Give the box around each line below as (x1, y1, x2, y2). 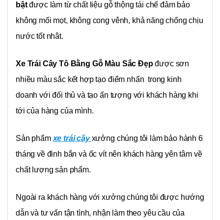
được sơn (153, 59, 190, 68)
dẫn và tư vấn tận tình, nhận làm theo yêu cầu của (16, 209, 185, 218)
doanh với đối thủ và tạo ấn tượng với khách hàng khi (16, 91, 198, 100)
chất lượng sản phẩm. (16, 165, 91, 174)
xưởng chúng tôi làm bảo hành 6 (91, 134, 203, 143)
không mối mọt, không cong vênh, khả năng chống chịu (16, 16, 203, 25)
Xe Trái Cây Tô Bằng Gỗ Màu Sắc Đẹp (16, 59, 153, 68)
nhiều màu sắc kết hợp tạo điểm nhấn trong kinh (16, 75, 182, 84)
